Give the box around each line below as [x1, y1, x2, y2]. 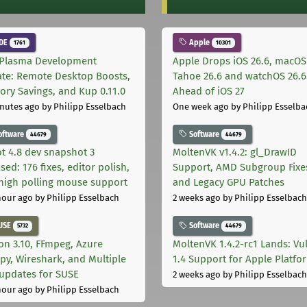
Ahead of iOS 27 [173, 84, 245, 97]
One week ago [173, 101, 229, 112]
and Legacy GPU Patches [173, 176, 284, 189]
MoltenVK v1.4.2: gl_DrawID [173, 146, 297, 159]
